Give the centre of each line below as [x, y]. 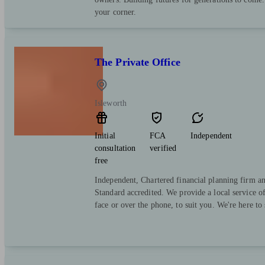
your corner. [116, 12]
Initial [105, 136]
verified [163, 148]
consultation [115, 148]
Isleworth [111, 104]
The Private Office [138, 62]
